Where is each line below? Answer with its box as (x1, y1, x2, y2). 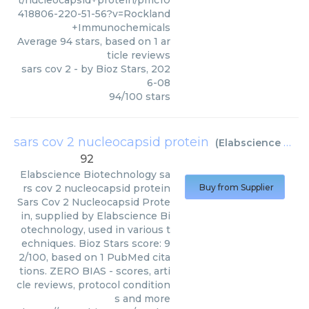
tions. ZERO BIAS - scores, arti (19, 265, 170, 277)
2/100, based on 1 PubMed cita (19, 251, 170, 263)
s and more (114, 292, 170, 305)
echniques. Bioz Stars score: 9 (21, 237, 170, 250)
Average (17, 35, 60, 48)
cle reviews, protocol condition (17, 279, 170, 291)
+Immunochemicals (72, 21, 170, 34)
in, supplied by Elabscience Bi (21, 210, 170, 222)
